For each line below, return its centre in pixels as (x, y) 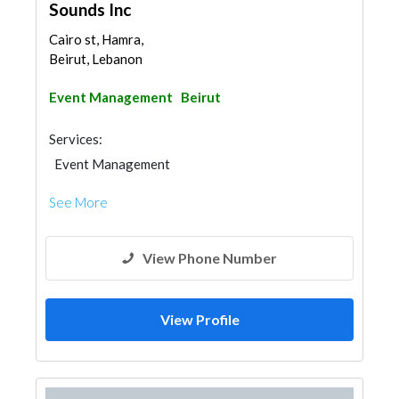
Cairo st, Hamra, (96, 39)
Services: (76, 139)
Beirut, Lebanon (96, 59)
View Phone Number (210, 258)
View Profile (199, 319)
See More (78, 202)
